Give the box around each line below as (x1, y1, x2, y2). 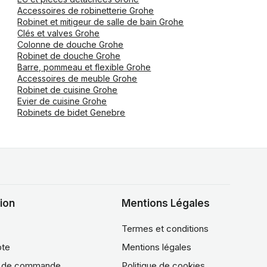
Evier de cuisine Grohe (17, 96, 107, 106)
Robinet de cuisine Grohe (17, 85, 118, 95)
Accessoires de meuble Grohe (17, 73, 138, 83)
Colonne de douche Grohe (17, 39, 124, 49)
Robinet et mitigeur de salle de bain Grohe (17, 17, 184, 27)
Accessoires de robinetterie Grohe (17, 5, 154, 15)
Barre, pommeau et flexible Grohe (17, 62, 151, 72)
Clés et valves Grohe (17, 28, 100, 38)
